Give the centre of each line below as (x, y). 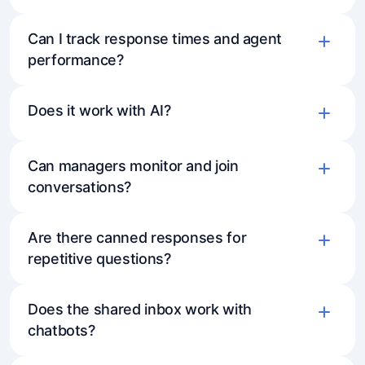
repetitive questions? (99, 258)
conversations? (79, 187)
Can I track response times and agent (155, 38)
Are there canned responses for (137, 237)
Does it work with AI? (99, 110)
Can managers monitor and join (133, 165)
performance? (76, 59)
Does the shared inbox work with (140, 309)
